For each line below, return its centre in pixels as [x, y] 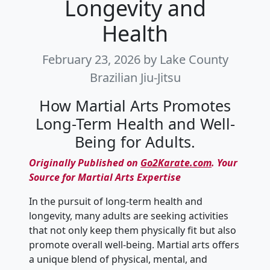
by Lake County [186, 60]
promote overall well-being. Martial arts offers [134, 245]
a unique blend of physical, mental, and [118, 259]
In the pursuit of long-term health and [116, 202]
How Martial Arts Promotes [135, 106]
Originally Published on [85, 163]
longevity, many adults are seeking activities [129, 216]
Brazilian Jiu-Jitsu [135, 78]
